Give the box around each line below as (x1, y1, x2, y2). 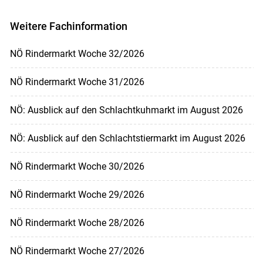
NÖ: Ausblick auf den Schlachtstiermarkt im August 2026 (9, 132, 245, 144)
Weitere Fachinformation (9, 19, 127, 32)
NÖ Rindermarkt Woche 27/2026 (9, 245, 144, 257)
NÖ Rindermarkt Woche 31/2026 (9, 76, 144, 87)
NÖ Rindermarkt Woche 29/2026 (9, 188, 144, 200)
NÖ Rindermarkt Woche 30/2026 (9, 160, 144, 172)
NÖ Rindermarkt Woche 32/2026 (9, 48, 144, 59)
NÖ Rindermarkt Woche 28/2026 (9, 217, 144, 228)
